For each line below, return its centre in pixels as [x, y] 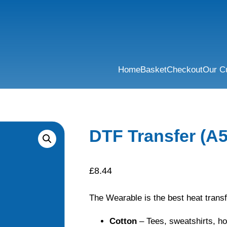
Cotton [123, 221]
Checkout [184, 69]
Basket [153, 69]
